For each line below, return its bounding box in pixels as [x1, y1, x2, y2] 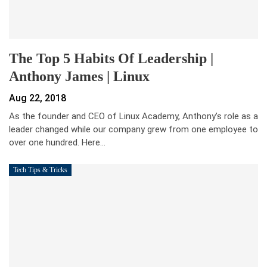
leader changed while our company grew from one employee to [9, 124, 258, 135]
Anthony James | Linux [9, 69, 150, 85]
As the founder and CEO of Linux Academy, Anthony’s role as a [9, 111, 258, 122]
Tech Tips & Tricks [13, 166, 67, 175]
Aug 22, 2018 [9, 92, 66, 104]
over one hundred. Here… [9, 137, 105, 148]
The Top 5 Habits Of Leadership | [9, 51, 213, 67]
